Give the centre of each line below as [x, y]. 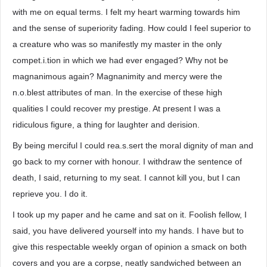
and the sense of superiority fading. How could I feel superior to [132, 28]
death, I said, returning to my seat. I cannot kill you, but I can [126, 178]
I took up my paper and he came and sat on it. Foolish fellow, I [130, 215]
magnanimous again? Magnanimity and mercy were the [117, 76]
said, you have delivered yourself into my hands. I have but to [128, 231]
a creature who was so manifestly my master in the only [117, 44]
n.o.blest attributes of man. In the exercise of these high [117, 92]
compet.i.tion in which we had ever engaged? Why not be [120, 60]
